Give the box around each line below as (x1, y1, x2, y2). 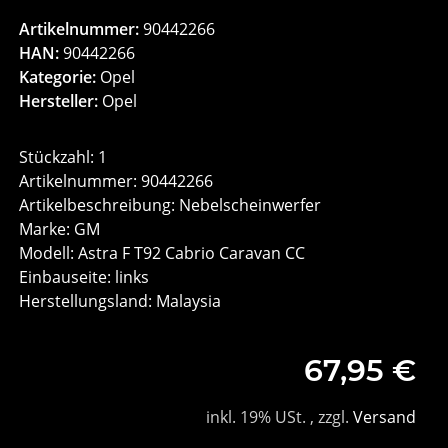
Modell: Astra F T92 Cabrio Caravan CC (19, 242, 306, 265)
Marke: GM (19, 218, 101, 241)
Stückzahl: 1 (19, 146, 108, 169)
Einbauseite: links (19, 266, 150, 289)
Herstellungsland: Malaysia (19, 290, 222, 313)
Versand (352, 406, 416, 429)
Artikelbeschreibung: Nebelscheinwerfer (19, 194, 322, 217)
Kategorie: (19, 66, 101, 89)
